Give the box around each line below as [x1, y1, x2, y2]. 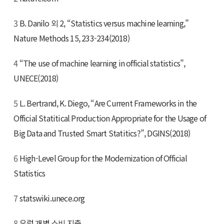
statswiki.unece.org [17, 191, 85, 204]
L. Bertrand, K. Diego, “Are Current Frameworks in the [17, 96, 197, 109]
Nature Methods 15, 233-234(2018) [13, 31, 129, 44]
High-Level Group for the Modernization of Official [17, 151, 187, 164]
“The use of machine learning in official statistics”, [17, 56, 185, 69]
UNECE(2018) [13, 71, 58, 84]
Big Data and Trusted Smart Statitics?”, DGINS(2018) [13, 126, 190, 139]
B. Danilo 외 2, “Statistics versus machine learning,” [17, 16, 189, 29]
